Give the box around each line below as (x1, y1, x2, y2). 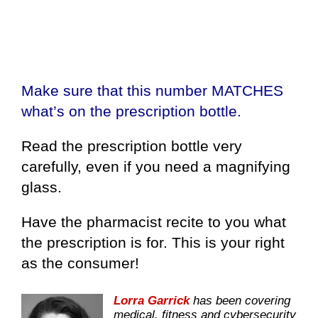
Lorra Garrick (114, 293, 190, 307)
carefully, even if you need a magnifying (21, 158, 290, 175)
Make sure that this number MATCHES (21, 82, 283, 99)
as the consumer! (21, 255, 139, 272)
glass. (21, 179, 62, 196)
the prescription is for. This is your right (21, 234, 285, 251)
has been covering (190, 293, 290, 307)
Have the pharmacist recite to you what (21, 214, 286, 231)
